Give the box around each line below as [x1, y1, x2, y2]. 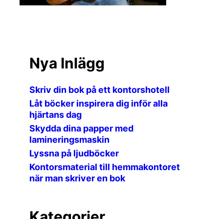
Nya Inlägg [29, 54, 105, 72]
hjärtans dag [29, 109, 82, 120]
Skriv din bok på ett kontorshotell [29, 85, 170, 95]
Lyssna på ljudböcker [29, 148, 119, 158]
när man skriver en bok [29, 173, 125, 183]
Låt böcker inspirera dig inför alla [29, 98, 168, 109]
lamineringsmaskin [29, 134, 109, 145]
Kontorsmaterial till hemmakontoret [29, 162, 180, 172]
